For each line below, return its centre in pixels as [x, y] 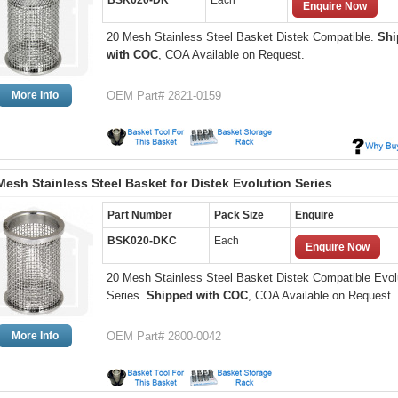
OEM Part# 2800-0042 [164, 336]
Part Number [140, 215]
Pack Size [239, 215]
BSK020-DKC [142, 241]
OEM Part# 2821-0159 [164, 96]
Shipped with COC [197, 295]
